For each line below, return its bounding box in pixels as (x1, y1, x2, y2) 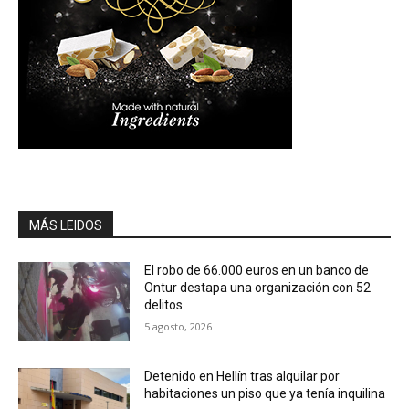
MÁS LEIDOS (29, 217, 102, 233)
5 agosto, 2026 (144, 319, 213, 333)
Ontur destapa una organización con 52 (144, 279, 372, 295)
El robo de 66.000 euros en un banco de (144, 262, 370, 278)
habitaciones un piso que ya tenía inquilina (144, 385, 386, 401)
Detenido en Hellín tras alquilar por (144, 368, 341, 383)
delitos (144, 297, 184, 312)
